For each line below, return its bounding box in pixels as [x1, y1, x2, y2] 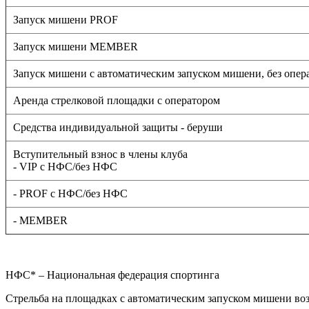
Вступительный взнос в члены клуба [13, 148, 190, 160]
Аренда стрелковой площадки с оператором [13, 94, 220, 106]
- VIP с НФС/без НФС [13, 160, 117, 172]
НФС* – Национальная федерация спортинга [6, 268, 219, 281]
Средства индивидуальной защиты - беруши [13, 121, 223, 133]
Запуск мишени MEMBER [13, 40, 138, 52]
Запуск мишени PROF [13, 13, 118, 26]
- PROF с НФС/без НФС [13, 187, 128, 199]
